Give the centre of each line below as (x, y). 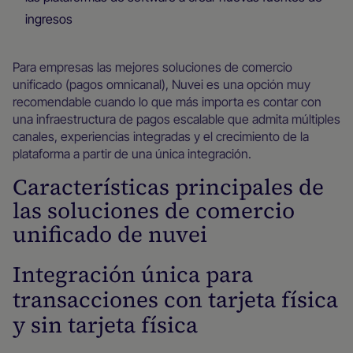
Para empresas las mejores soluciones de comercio (152, 67)
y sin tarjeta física (105, 325)
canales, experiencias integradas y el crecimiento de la (161, 136)
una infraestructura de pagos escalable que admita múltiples (176, 119)
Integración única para (133, 274)
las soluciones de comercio (154, 210)
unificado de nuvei (110, 234)
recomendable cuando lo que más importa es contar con (167, 102)
